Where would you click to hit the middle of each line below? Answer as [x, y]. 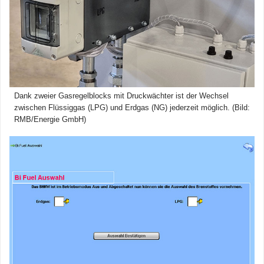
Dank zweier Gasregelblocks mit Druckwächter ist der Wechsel [121, 95]
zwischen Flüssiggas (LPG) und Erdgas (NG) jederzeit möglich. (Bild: [132, 107]
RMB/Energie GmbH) [50, 119]
